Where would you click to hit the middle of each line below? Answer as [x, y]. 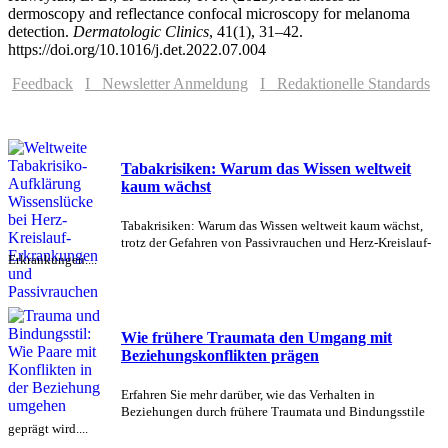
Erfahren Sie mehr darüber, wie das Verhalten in [248, 394]
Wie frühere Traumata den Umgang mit [256, 337]
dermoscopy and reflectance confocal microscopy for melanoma [209, 13]
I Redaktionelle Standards [345, 83]
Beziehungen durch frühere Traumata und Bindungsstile [273, 411]
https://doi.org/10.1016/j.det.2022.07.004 [137, 49]
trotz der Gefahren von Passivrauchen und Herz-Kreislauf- [276, 243]
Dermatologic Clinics [141, 31]
